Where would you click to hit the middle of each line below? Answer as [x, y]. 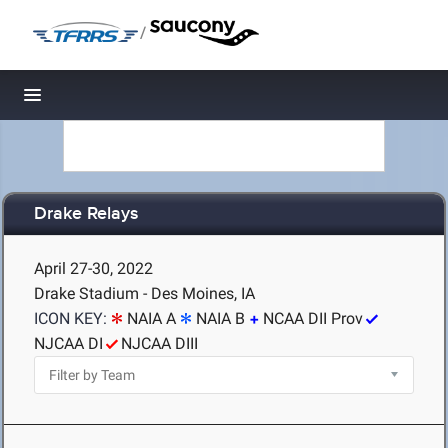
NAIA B [220, 318]
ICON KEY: [70, 318]
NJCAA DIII [159, 343]
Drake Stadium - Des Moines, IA [144, 293]
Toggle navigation [100, 100]
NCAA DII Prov [313, 318]
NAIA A [151, 318]
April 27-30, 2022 [93, 268]
